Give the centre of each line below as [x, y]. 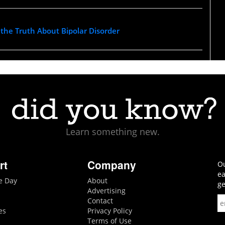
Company [111, 165]
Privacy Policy [109, 211]
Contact [100, 201]
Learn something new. [113, 132]
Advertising [106, 191]
